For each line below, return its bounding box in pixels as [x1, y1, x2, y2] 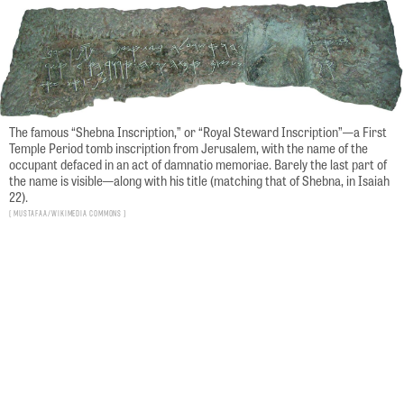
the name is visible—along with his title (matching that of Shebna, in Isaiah [9, 171, 390, 190]
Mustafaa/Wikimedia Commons [11, 207, 124, 220]
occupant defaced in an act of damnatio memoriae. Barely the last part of [9, 155, 387, 174]
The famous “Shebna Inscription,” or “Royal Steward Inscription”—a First [9, 123, 387, 142]
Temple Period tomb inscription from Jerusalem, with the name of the [9, 139, 368, 158]
